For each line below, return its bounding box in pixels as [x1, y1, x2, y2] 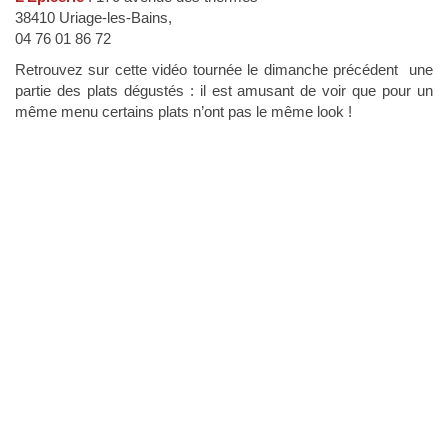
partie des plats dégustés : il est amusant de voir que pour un [15, 82, 433, 100]
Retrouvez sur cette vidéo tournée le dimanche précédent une [15, 61, 433, 79]
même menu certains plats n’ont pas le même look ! [15, 103, 352, 121]
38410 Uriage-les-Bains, [15, 9, 172, 27]
